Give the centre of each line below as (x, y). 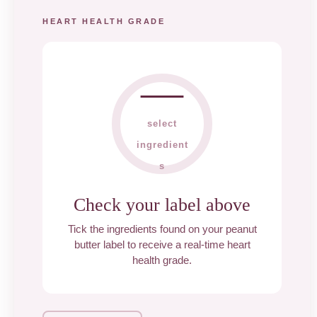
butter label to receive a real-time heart (162, 244)
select (162, 123)
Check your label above (162, 205)
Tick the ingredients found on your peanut (162, 229)
